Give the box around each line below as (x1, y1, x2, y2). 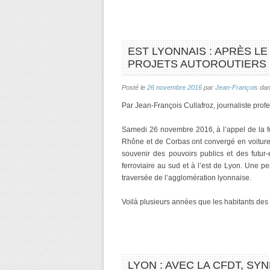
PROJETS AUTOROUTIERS (128, 58, 266, 70)
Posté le (122, 84, 147, 91)
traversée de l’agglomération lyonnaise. (122, 174, 251, 182)
